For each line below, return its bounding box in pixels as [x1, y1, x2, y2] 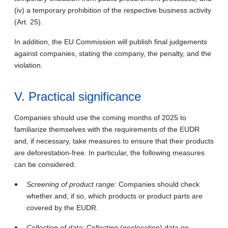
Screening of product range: [26, 180, 119, 188]
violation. [14, 61, 43, 69]
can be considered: [14, 160, 76, 168]
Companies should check [119, 180, 199, 188]
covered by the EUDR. [26, 203, 98, 212]
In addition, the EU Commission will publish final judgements [14, 37, 207, 46]
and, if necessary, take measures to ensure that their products [14, 136, 214, 145]
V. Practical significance [14, 89, 141, 103]
